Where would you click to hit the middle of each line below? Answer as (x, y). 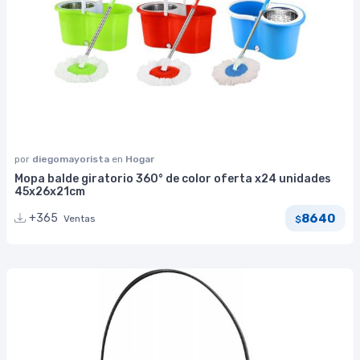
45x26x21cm (50, 192)
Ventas (80, 219)
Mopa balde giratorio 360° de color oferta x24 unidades (173, 179)
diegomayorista (72, 160)
